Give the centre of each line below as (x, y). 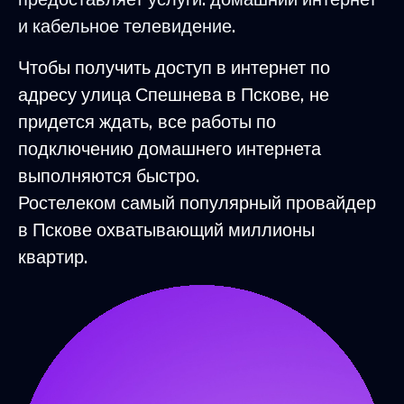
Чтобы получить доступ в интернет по (174, 68)
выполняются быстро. (109, 176)
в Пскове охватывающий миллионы (166, 230)
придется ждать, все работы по (147, 122)
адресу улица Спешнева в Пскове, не (174, 95)
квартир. (53, 257)
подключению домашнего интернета (170, 149)
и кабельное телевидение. (127, 27)
